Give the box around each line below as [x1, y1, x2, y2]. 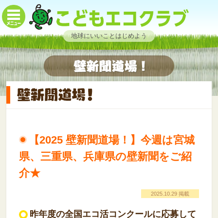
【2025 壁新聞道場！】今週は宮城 [28, 133, 195, 146]
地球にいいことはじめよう [71, 32, 147, 39]
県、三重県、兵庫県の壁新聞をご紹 [18, 150, 192, 163]
